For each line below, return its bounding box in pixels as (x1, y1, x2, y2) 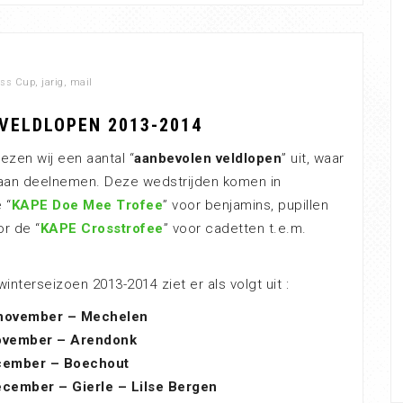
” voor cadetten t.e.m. (163, 220, 307, 237)
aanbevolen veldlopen (134, 150, 282, 166)
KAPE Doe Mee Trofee (11, 197, 163, 213)
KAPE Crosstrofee (40, 220, 164, 237)
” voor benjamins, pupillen (163, 197, 328, 213)
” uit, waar (282, 150, 345, 166)
